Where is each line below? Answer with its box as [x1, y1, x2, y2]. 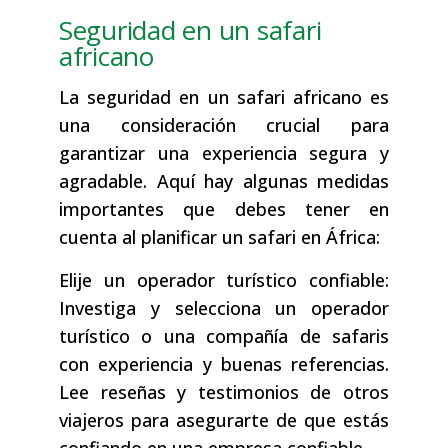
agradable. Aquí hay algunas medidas [59, 169, 389, 194]
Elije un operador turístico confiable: [59, 268, 389, 293]
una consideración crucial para [59, 113, 389, 138]
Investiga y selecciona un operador [59, 296, 389, 321]
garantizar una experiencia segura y [59, 141, 389, 166]
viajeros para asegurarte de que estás [59, 408, 389, 433]
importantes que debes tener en [59, 197, 389, 222]
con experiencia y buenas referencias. [59, 352, 389, 377]
